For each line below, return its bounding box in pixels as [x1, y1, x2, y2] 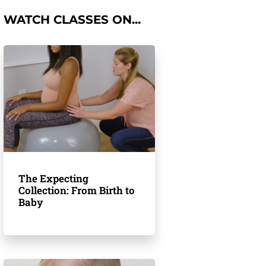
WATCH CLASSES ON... [4, 12, 141, 27]
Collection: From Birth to [18, 183, 135, 197]
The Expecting [18, 172, 88, 185]
